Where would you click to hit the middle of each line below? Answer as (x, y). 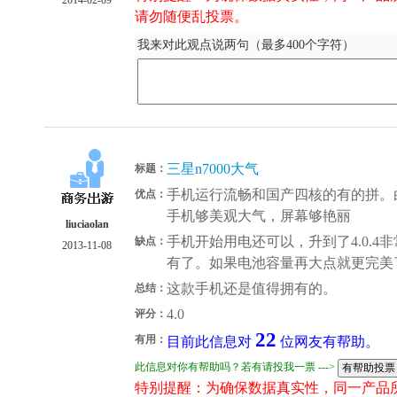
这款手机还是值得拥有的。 (252, 288)
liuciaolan (87, 224)
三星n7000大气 (213, 168)
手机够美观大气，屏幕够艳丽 (259, 215)
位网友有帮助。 (328, 341)
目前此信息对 (211, 341)
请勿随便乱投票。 (191, 16)
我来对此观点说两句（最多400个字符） (246, 44)
